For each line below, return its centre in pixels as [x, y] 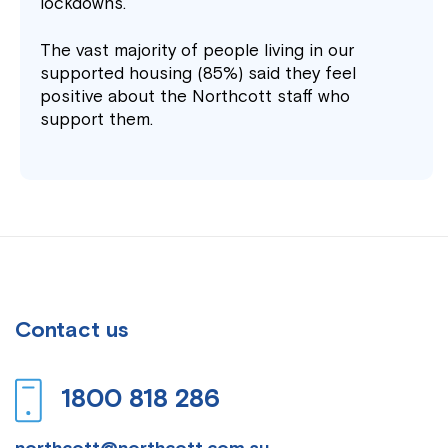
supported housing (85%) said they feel [198, 73]
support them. [97, 119]
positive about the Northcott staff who [195, 96]
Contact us [72, 330]
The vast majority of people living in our [197, 50]
